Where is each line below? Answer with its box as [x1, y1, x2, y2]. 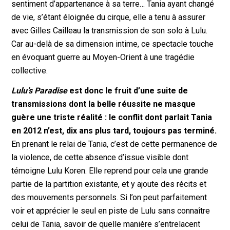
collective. [11, 65, 48, 75]
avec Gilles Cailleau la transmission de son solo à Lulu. [11, 25, 208, 35]
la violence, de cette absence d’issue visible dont [11, 152, 189, 163]
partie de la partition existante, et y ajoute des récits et [11, 179, 207, 189]
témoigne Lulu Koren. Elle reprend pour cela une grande [11, 166, 209, 176]
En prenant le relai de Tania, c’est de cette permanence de [11, 139, 218, 149]
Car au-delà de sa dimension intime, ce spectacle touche [11, 39, 214, 49]
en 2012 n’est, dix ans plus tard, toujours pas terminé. [11, 126, 217, 136]
